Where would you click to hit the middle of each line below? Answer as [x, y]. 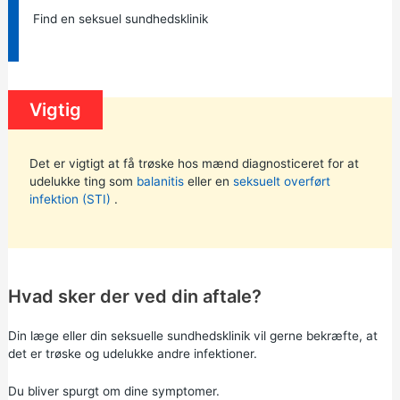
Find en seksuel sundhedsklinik [120, 18]
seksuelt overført [281, 181]
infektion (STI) [70, 199]
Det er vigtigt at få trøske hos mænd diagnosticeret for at [194, 163]
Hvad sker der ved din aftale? [134, 297]
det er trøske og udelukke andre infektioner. [132, 354]
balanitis [160, 181]
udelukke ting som [83, 181]
